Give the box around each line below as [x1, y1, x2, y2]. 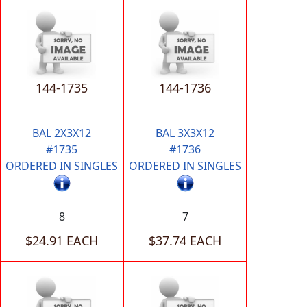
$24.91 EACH [25, 232, 98, 249]
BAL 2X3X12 [32, 125, 91, 140]
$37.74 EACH [149, 232, 221, 249]
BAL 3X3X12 [156, 125, 214, 140]
